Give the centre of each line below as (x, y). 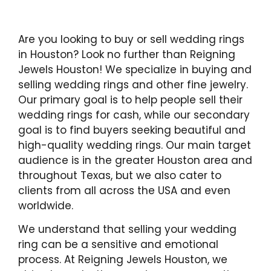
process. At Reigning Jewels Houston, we (123, 260)
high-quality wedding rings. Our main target (135, 145)
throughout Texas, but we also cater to (120, 175)
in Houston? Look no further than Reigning (127, 54)
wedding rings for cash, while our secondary (134, 115)
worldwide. (46, 206)
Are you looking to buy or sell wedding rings (131, 39)
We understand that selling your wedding (127, 230)
